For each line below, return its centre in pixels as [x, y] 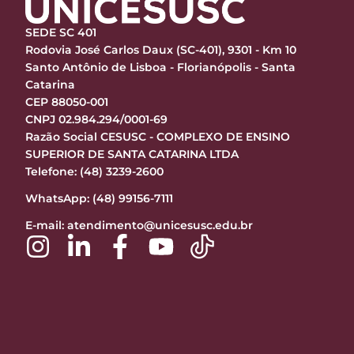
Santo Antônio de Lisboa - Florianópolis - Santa [160, 67]
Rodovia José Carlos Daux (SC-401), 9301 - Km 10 [161, 50]
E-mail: [46, 225]
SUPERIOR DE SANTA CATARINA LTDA [132, 154]
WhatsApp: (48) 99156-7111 [99, 198]
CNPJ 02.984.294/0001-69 [96, 119]
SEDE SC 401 [61, 32]
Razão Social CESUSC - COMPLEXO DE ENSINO [158, 137]
